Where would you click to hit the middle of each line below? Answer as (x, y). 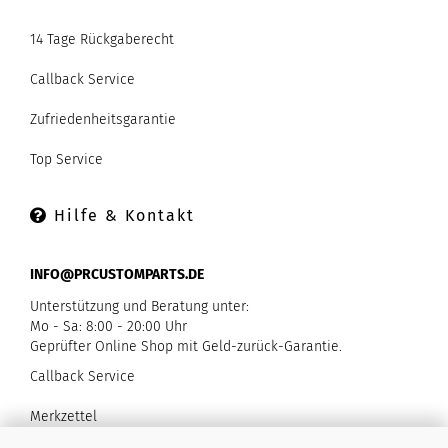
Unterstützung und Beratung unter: (139, 306)
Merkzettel (63, 416)
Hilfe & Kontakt (121, 215)
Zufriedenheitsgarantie (103, 119)
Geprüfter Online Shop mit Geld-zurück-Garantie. (186, 346)
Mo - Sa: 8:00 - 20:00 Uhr (108, 326)
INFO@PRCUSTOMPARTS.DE (117, 274)
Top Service (66, 159)
